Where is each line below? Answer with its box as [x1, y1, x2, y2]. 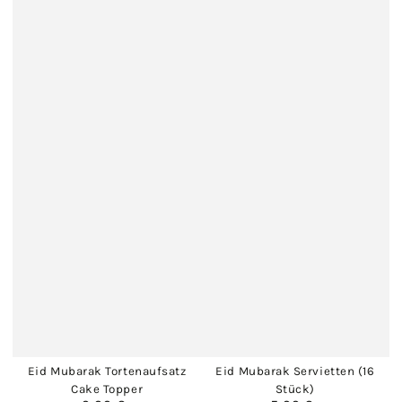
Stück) [275, 381, 315, 396]
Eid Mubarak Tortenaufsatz [27, 363, 187, 378]
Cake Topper [71, 381, 144, 396]
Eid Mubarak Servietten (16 [215, 363, 375, 378]
